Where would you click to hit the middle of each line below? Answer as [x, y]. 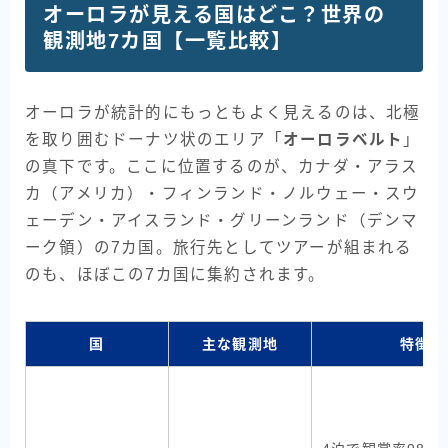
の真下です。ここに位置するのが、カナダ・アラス [222, 167]
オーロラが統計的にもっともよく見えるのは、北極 [223, 113]
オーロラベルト [343, 140]
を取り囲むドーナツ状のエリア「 [154, 140]
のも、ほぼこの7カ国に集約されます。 [175, 275]
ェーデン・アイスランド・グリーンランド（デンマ [222, 221]
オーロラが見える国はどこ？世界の [214, 15]
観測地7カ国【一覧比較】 [167, 41]
